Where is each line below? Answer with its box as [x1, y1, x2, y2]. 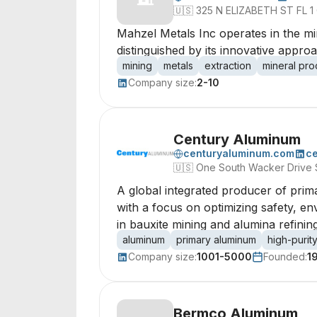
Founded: [263, 250, 307, 263]
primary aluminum [176, 234, 256, 246]
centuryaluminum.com [183, 147, 294, 159]
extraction [204, 59, 251, 71]
